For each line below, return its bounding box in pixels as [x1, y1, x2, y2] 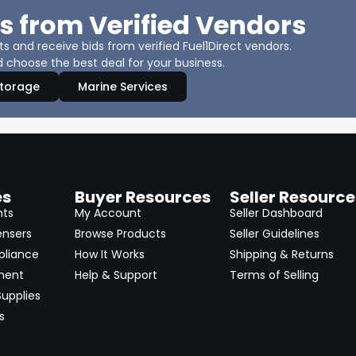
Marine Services [78, 79, 168, 95]
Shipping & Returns [230, 246, 335, 263]
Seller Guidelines [230, 226, 320, 242]
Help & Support [74, 267, 157, 284]
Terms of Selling [230, 267, 319, 284]
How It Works [74, 246, 145, 263]
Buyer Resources [74, 186, 211, 209]
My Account [74, 205, 141, 222]
